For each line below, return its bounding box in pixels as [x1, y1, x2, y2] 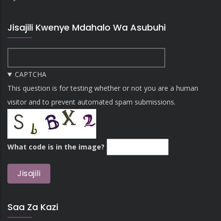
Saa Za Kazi [7, 201, 58, 214]
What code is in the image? [7, 142, 105, 152]
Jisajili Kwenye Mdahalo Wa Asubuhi [7, 21, 166, 34]
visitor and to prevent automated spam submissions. [7, 97, 176, 107]
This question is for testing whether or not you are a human [7, 83, 198, 93]
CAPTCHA [14, 70, 46, 79]
